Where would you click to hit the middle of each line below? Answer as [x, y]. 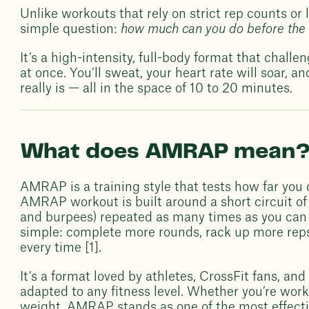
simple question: [71, 29]
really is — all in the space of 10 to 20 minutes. [157, 88]
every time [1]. [61, 248]
